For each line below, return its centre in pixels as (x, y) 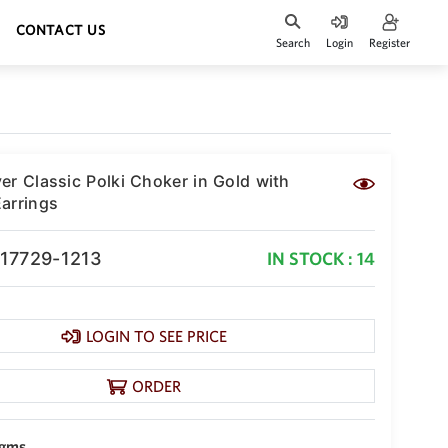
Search (292, 43)
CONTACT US (61, 30)
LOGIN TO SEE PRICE (156, 336)
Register (389, 43)
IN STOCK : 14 (321, 258)
